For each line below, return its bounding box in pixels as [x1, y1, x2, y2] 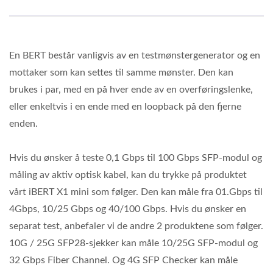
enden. [9, 118, 38, 129]
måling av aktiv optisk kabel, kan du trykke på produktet [9, 169, 247, 180]
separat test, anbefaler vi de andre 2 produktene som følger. [9, 221, 263, 231]
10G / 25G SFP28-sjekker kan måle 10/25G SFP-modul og [9, 238, 258, 248]
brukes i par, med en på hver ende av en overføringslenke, [9, 84, 253, 94]
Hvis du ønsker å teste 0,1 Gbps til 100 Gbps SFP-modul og [9, 152, 262, 163]
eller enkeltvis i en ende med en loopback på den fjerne [9, 101, 241, 112]
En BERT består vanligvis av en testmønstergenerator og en [9, 50, 260, 60]
